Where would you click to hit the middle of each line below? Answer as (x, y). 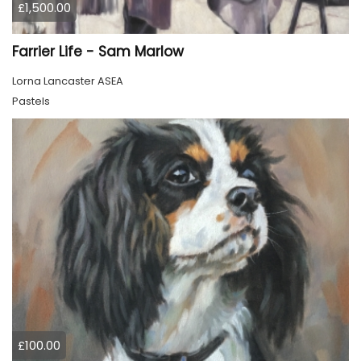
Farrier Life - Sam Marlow (98, 52)
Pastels (31, 102)
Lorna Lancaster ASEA (68, 81)
